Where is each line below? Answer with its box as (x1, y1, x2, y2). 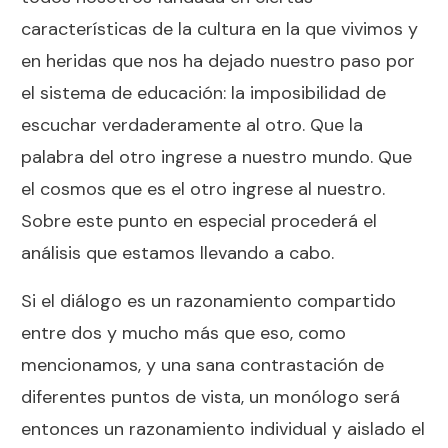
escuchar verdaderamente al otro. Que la (21, 112, 363, 137)
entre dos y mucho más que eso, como (21, 320, 346, 345)
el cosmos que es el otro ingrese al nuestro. (21, 176, 385, 201)
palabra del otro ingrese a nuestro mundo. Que (21, 144, 412, 169)
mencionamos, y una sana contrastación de (21, 352, 384, 377)
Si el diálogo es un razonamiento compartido (21, 288, 396, 313)
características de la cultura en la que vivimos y (21, 16, 418, 41)
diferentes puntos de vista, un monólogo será (21, 384, 400, 409)
